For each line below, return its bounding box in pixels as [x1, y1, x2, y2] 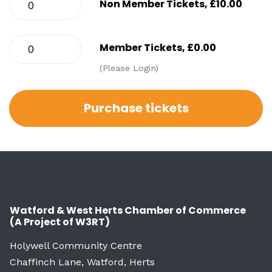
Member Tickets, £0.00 [100, 41, 217, 55]
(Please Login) [100, 63, 159, 73]
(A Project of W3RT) [10, 214, 110, 229]
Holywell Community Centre [10, 239, 142, 251]
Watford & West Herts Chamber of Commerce [10, 203, 246, 217]
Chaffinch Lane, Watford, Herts [10, 256, 155, 268]
